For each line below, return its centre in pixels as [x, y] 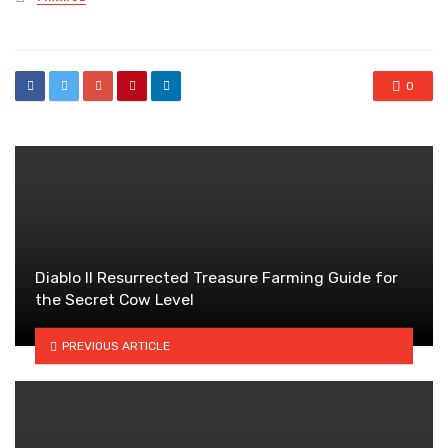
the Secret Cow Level [114, 300]
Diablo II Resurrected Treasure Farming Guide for [216, 278]
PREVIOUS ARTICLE [115, 345]
